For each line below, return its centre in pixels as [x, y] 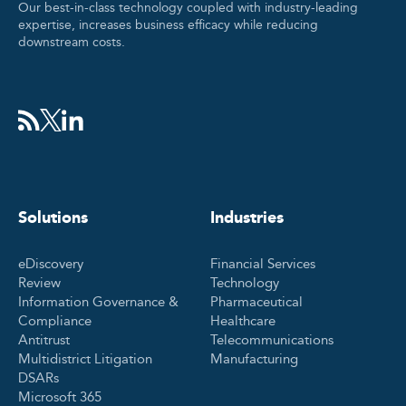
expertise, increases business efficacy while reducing [168, 25]
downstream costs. [72, 42]
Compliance [55, 320]
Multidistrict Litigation [85, 358]
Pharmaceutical [256, 301]
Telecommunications [272, 339]
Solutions [53, 217]
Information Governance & [98, 301]
